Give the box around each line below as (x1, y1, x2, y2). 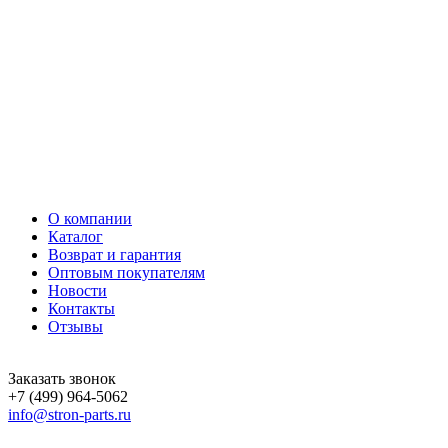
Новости (48, 281, 107, 299)
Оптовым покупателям (48, 263, 205, 281)
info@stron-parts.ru (8, 405, 131, 423)
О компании (48, 209, 132, 227)
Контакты (48, 299, 115, 317)
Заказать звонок (8, 369, 116, 387)
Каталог (48, 227, 103, 245)
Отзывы (48, 317, 103, 335)
